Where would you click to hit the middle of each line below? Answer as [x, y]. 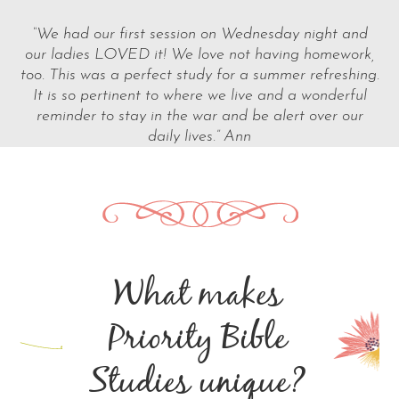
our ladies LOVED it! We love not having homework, [199, 55]
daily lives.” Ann [199, 137]
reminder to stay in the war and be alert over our [199, 117]
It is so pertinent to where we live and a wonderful [199, 96]
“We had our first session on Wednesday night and [199, 35]
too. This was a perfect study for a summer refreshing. [199, 76]
